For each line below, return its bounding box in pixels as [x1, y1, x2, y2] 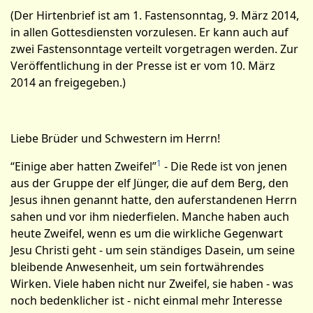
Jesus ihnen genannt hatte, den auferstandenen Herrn [10, 192, 297, 208]
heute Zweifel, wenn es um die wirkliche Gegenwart [10, 226, 283, 241]
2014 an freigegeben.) [10, 75, 126, 90]
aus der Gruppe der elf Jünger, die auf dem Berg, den [10, 175, 289, 191]
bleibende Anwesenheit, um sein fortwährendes [10, 259, 264, 275]
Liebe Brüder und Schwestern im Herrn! [10, 131, 220, 146]
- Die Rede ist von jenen [161, 159, 287, 174]
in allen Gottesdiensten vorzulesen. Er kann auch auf [10, 24, 289, 40]
